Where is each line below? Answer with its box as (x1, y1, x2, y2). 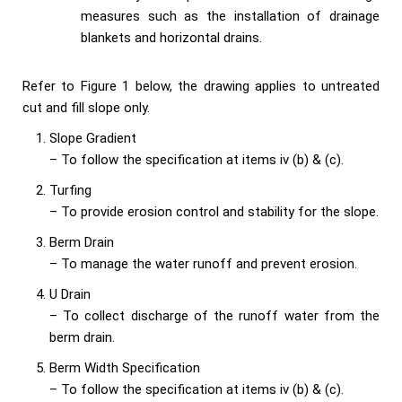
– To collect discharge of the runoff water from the (49, 308, 380, 325)
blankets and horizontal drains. (81, 30, 262, 47)
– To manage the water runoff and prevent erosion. (49, 256, 357, 273)
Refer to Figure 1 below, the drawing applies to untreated (22, 78, 380, 95)
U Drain (49, 286, 91, 303)
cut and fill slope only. (22, 100, 150, 117)
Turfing (49, 182, 92, 199)
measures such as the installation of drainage (81, 8, 380, 25)
